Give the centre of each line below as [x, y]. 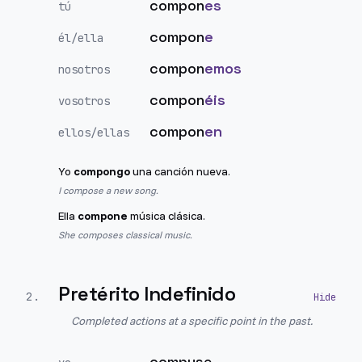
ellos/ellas [94, 133]
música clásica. [166, 216]
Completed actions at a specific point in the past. [192, 321]
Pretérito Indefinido [147, 294]
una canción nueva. [180, 171]
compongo [102, 171]
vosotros [84, 101]
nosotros [84, 69]
